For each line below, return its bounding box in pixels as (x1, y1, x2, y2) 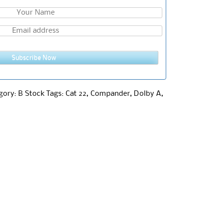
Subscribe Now (11, 54, 56, 61)
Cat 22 (65, 90, 87, 97)
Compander (90, 90, 130, 97)
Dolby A (133, 90, 161, 97)
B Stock (18, 90, 44, 97)
